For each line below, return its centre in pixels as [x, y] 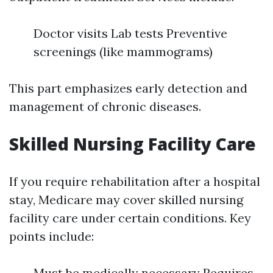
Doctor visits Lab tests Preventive [130, 33]
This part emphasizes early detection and [128, 88]
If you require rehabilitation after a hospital [135, 181]
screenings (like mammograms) [123, 51]
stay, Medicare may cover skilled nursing [126, 200]
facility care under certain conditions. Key [130, 218]
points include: [51, 236]
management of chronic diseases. [105, 106]
